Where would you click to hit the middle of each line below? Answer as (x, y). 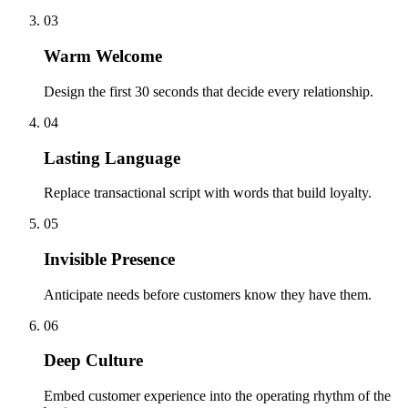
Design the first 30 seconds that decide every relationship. (209, 91)
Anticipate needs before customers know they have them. (208, 294)
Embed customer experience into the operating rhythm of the (217, 396)
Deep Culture (93, 361)
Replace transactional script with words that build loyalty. (208, 193)
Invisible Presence (109, 260)
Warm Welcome (103, 56)
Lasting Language (112, 158)
